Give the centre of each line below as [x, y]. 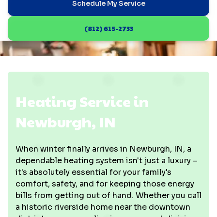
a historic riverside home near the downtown [103, 207]
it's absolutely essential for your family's [93, 172]
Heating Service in [82, 101]
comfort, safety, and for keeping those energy [105, 184]
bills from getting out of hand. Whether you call [108, 195]
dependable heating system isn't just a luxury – [107, 161]
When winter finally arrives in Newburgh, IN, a [103, 149]
